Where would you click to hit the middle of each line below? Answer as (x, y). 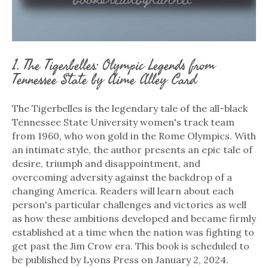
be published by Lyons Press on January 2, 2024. (120, 259)
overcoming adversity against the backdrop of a (122, 177)
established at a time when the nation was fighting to (133, 232)
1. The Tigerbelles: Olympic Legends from (114, 65)
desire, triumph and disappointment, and (106, 163)
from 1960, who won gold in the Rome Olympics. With (134, 135)
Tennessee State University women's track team (123, 122)
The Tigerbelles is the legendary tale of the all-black (130, 108)
